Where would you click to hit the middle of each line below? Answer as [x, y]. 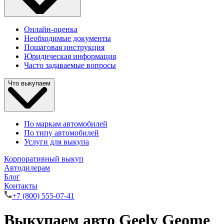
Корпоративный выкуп [44, 158]
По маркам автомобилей [66, 123]
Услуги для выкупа [56, 141]
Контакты [21, 185]
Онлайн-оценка [51, 29]
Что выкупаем [29, 83]
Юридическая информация [70, 56]
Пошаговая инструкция [64, 47]
